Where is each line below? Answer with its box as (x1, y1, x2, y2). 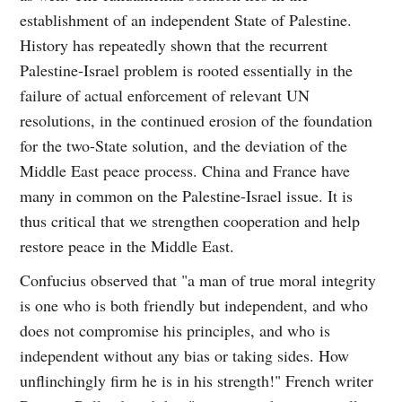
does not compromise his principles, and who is (20, 319, 331, 341)
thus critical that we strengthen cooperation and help (20, 209, 361, 232)
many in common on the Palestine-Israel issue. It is (20, 184, 354, 206)
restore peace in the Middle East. (20, 234, 235, 257)
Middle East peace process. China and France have (20, 159, 351, 181)
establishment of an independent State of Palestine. (20, 8, 353, 31)
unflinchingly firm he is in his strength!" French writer (20, 369, 374, 391)
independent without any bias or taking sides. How (20, 344, 350, 366)
